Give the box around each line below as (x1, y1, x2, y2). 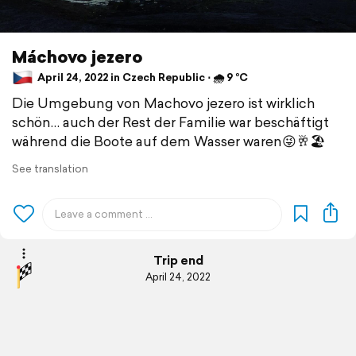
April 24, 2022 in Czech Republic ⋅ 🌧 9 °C (35, 69, 248, 85)
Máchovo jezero (12, 44, 143, 68)
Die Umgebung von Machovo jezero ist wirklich (12, 92, 315, 113)
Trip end (153, 252, 203, 269)
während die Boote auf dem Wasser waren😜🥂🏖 (12, 130, 325, 151)
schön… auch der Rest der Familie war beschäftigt (12, 111, 329, 132)
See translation (12, 161, 88, 176)
